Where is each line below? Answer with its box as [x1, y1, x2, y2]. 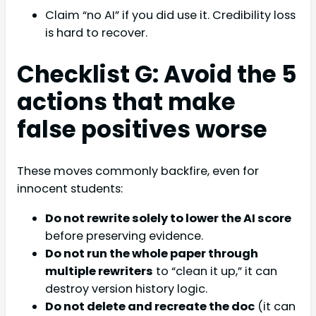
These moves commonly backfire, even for [17, 163, 259, 180]
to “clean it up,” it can [153, 262, 277, 279]
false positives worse [17, 114, 267, 146]
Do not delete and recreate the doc [45, 298, 255, 315]
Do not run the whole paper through [45, 245, 258, 262]
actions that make [17, 86, 236, 119]
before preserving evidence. [45, 227, 203, 244]
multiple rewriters [45, 262, 153, 279]
